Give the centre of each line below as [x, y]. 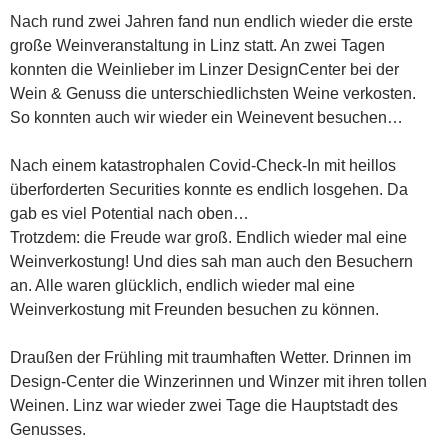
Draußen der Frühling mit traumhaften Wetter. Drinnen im [210, 358]
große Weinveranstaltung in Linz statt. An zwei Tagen [197, 46]
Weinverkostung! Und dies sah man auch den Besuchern [211, 262]
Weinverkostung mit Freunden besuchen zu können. [194, 310]
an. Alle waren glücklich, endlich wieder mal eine [182, 286]
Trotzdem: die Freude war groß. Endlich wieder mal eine [208, 238]
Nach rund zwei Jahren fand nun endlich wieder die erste [211, 22]
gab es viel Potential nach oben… [129, 214]
